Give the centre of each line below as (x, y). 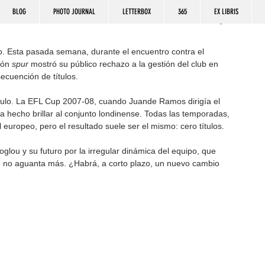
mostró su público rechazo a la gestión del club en (125, 64)
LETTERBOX (136, 12)
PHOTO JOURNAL (74, 12)
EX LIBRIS (226, 12)
